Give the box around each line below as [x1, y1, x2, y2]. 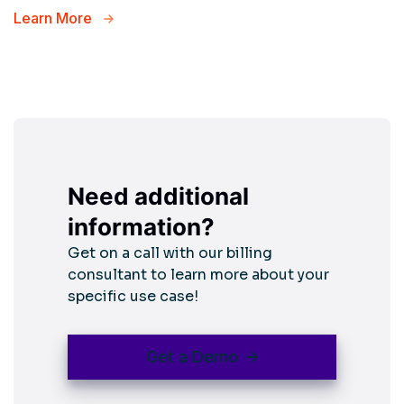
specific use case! [68, 287, 198, 307]
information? [68, 213, 215, 242]
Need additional [68, 182, 249, 211]
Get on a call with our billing [68, 243, 272, 263]
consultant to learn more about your [68, 265, 329, 285]
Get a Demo [146, 347, 238, 367]
